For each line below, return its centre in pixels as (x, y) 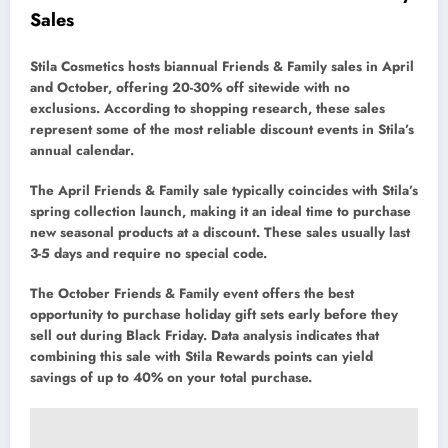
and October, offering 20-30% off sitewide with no (190, 88)
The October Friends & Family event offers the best (192, 294)
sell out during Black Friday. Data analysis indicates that (204, 336)
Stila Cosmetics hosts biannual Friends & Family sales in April (222, 67)
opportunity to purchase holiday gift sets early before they (214, 315)
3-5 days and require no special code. (148, 254)
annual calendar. (82, 151)
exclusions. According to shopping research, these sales (207, 109)
